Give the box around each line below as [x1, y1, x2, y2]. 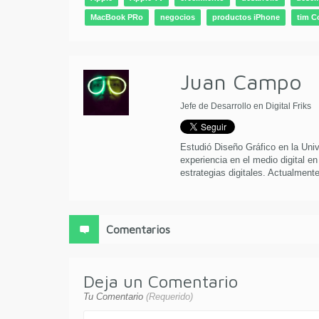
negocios [160, 13, 195, 22]
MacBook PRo [90, 13, 143, 22]
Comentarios [106, 223, 171, 236]
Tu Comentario [83, 291, 146, 303]
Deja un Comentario [83, 271, 238, 292]
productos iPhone [212, 13, 280, 22]
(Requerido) [146, 291, 193, 303]
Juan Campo [179, 69, 302, 95]
